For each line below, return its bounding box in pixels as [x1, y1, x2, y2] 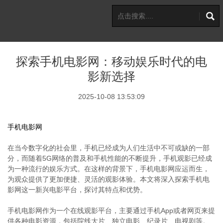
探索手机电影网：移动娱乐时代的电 [16, 55, 207, 68]
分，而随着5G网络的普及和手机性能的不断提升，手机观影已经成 [7, 154, 212, 162]
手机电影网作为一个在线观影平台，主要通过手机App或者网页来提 [7, 207, 215, 215]
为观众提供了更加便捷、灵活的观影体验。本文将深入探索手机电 [7, 175, 210, 183]
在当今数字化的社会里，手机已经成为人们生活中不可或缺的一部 [7, 144, 210, 152]
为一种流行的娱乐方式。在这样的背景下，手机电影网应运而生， [7, 165, 210, 173]
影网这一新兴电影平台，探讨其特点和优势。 [7, 186, 147, 194]
